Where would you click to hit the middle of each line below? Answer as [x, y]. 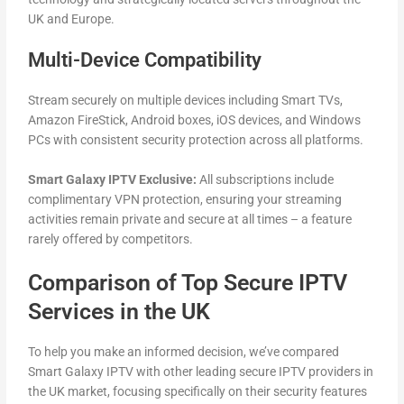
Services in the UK [119, 311]
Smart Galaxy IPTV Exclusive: [113, 179]
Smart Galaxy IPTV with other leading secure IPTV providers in [201, 372]
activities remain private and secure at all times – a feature [190, 219]
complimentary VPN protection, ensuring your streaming [185, 199]
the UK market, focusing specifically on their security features [198, 392]
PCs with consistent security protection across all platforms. [196, 139]
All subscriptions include [266, 179]
